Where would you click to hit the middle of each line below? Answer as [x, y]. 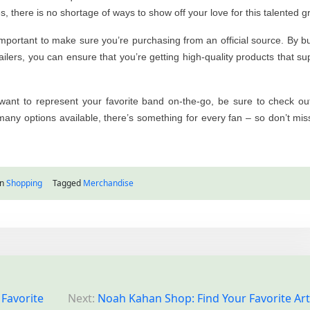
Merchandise [108, 183]
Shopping [24, 183]
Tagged [68, 183]
